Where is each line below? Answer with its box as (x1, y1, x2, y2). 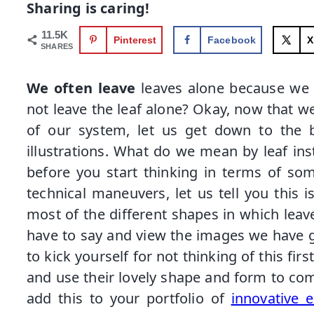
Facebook (207, 34, 257, 46)
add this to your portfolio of (27, 289, 231, 308)
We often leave (27, 78, 136, 97)
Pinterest (114, 34, 156, 46)
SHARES (41, 42, 74, 50)
